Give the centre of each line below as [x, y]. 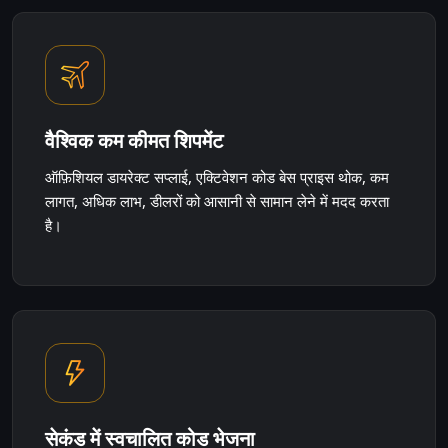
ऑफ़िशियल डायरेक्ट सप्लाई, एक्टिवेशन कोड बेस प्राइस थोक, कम [217, 177]
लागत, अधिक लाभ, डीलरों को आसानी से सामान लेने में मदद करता [217, 201]
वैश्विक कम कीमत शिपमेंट [134, 140]
